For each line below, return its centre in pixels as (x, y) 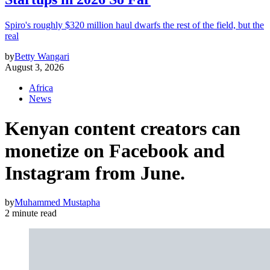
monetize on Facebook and (115, 150)
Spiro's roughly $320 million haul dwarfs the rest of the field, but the (134, 25)
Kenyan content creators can (123, 128)
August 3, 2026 (34, 67)
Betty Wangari (42, 57)
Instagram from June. (95, 173)
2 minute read (31, 213)
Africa (41, 88)
